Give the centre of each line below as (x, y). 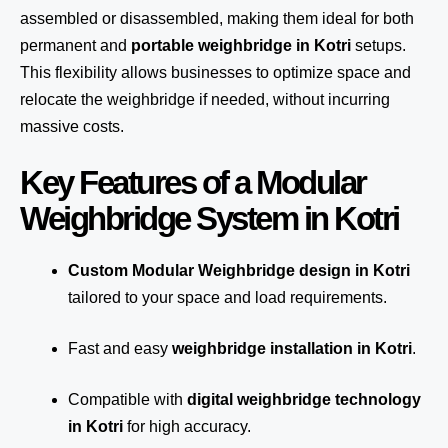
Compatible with (127, 399)
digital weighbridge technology (304, 399)
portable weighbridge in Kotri (241, 45)
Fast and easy (120, 348)
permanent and (75, 45)
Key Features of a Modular (193, 182)
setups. (378, 45)
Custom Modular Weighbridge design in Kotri (239, 270)
